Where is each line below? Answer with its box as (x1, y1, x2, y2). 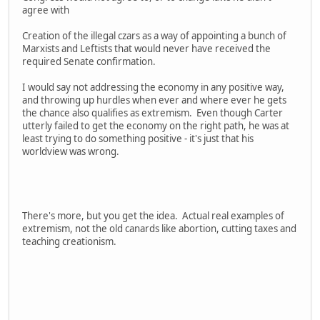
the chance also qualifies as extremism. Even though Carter (22, 106, 283, 120)
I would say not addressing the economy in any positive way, (22, 81, 284, 94)
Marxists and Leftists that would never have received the (22, 42, 271, 56)
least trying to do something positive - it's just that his (22, 132, 254, 146)
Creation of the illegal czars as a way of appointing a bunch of (22, 29, 286, 43)
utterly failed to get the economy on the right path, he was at (22, 119, 289, 133)
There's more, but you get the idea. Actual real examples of (22, 209, 284, 223)
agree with (22, 4, 69, 17)
